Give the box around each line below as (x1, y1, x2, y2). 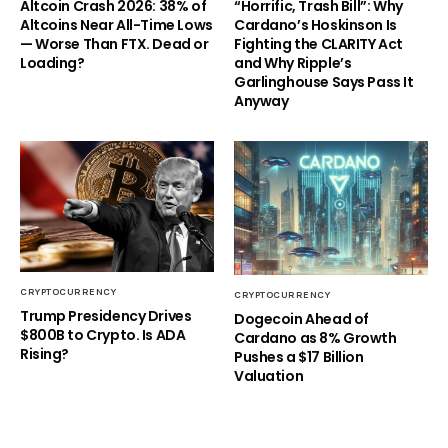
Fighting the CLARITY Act (234, 34, 403, 55)
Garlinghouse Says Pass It (234, 72, 414, 93)
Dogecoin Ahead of (234, 308, 369, 329)
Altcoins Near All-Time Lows (20, 15, 213, 36)
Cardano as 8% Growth (234, 327, 397, 348)
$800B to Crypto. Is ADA (20, 324, 186, 345)
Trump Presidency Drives (20, 305, 192, 326)
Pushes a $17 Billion (234, 346, 364, 367)
